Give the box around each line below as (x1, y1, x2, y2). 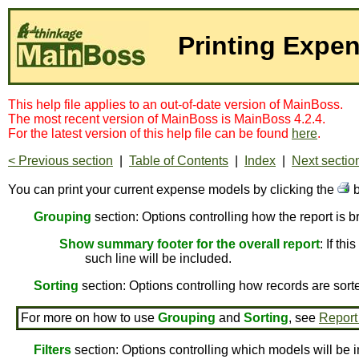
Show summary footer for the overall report (59, 237, 320, 251)
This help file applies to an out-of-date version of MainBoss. (8, 98, 343, 111)
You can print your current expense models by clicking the (8, 183, 337, 196)
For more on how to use (21, 311, 158, 325)
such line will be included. (85, 252, 232, 265)
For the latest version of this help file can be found (8, 127, 292, 140)
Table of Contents (129, 154, 228, 167)
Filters (34, 343, 71, 357)
